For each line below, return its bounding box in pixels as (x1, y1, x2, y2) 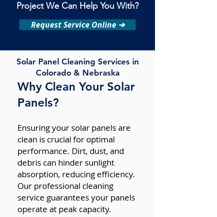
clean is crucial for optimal (17, 134, 115, 145)
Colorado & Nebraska (35, 68, 120, 77)
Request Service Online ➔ (31, 19, 124, 30)
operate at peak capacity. (17, 203, 111, 215)
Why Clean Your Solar (17, 79, 135, 93)
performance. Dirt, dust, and (17, 145, 124, 156)
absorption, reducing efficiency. (17, 169, 135, 180)
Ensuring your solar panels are (17, 122, 131, 133)
